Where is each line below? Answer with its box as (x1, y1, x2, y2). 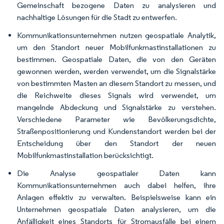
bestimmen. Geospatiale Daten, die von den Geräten (17, 54, 216, 64)
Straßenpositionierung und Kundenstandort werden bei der (17, 126, 216, 136)
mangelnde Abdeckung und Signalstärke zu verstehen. (17, 102, 216, 112)
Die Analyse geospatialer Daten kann (17, 168, 216, 178)
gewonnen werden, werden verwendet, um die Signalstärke (17, 66, 216, 76)
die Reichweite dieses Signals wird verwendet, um (17, 90, 216, 100)
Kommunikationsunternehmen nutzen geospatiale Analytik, (17, 30, 216, 40)
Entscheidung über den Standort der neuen (17, 138, 216, 148)
